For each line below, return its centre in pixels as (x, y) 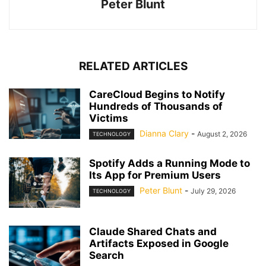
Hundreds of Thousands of (156, 106)
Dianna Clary (164, 133)
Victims (109, 118)
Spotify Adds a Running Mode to (170, 163)
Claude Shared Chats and (153, 231)
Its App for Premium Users (155, 175)
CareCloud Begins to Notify (157, 94)
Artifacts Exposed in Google (159, 243)
